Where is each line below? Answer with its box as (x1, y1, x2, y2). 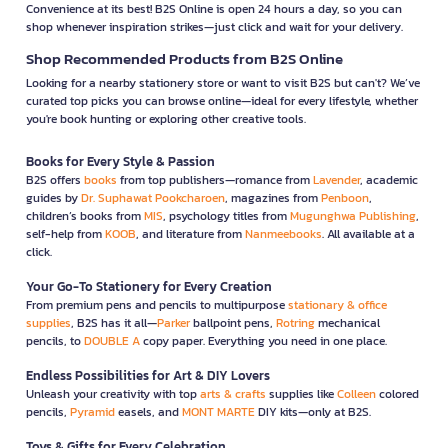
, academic (360, 170, 418, 189)
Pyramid (70, 402, 115, 421)
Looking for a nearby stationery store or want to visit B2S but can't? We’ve (26, 73, 420, 92)
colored (376, 384, 419, 403)
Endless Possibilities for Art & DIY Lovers (26, 365, 270, 385)
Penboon (321, 188, 369, 207)
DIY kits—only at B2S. (255, 402, 371, 421)
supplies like (266, 384, 337, 403)
